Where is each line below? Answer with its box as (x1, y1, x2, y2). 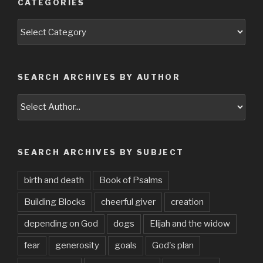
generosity (55, 240, 99, 251)
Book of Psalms (99, 175, 163, 186)
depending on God (24, 218, 98, 230)
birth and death (24, 175, 84, 186)
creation (171, 197, 204, 208)
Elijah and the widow (150, 218, 230, 230)
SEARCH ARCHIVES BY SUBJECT (18, 147, 184, 157)
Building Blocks (24, 197, 86, 208)
